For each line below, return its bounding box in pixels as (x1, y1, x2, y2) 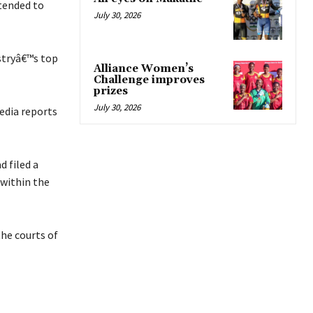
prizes (94, 85, 128, 99)
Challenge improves (94, 73, 205, 87)
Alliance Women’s (94, 62, 194, 76)
